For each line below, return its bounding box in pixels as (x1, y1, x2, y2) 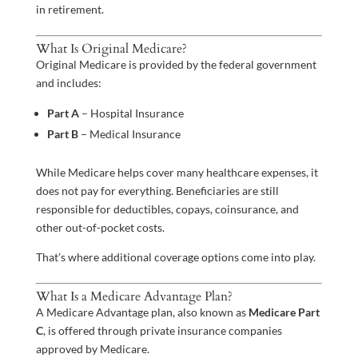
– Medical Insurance (78, 127, 181, 141)
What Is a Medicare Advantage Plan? (35, 288, 233, 306)
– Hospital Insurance (78, 106, 184, 121)
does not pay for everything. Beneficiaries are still (35, 184, 279, 198)
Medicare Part (248, 305, 320, 320)
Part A (46, 106, 79, 121)
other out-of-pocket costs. (35, 221, 165, 235)
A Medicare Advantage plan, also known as (35, 305, 249, 320)
